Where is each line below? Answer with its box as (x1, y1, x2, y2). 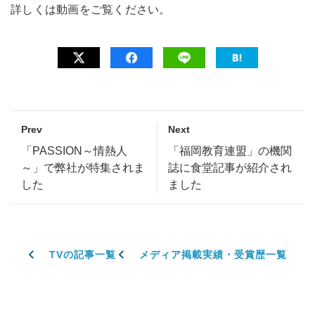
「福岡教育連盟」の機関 (168, 145, 292, 157)
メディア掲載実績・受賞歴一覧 (139, 249, 287, 260)
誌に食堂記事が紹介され (168, 162, 292, 174)
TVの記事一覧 (49, 249, 116, 260)
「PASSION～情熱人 (21, 145, 127, 157)
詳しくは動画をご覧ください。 (11, 4, 171, 15)
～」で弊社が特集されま (21, 162, 145, 174)
